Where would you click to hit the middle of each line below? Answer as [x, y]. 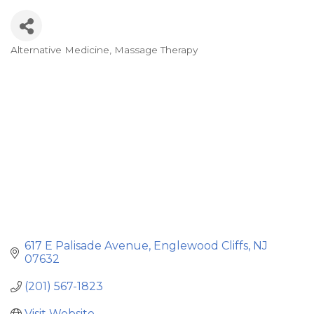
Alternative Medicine [60, 50]
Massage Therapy [156, 50]
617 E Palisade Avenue [87, 246]
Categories [54, 61]
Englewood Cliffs [201, 246]
